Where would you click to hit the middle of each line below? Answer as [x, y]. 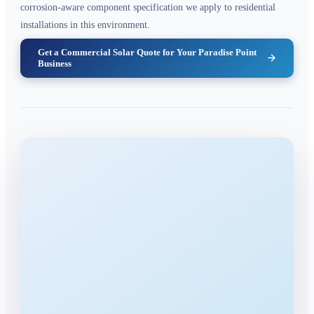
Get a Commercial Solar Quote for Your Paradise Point [147, 52]
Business [54, 63]
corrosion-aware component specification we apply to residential [148, 7]
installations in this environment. [85, 25]
